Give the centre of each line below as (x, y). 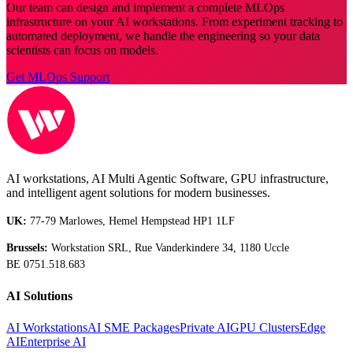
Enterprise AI (53, 341)
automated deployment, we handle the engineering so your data (163, 35)
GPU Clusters (265, 327)
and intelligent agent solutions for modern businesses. (138, 192)
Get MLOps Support (58, 76)
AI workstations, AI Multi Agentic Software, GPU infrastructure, (167, 178)
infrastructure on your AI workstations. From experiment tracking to (175, 21)
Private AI (205, 327)
